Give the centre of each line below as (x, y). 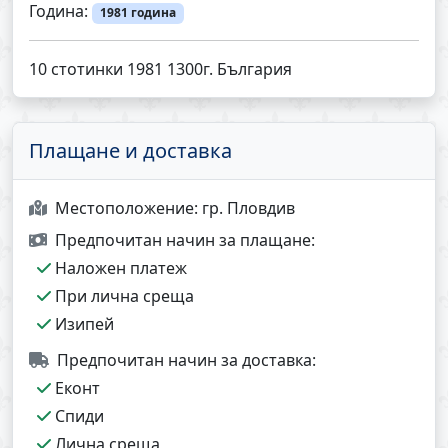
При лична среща (122, 295)
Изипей (82, 323)
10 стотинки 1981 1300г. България (160, 68)
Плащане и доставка (130, 150)
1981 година (137, 13)
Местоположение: (128, 207)
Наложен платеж (119, 267)
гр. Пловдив (248, 207)
